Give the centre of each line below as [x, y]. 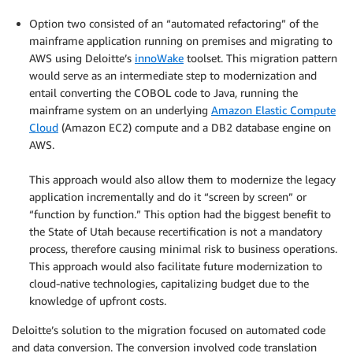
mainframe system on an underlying [120, 110]
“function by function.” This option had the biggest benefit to [180, 214]
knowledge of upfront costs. [98, 300]
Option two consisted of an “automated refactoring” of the [174, 23]
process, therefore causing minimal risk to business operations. [183, 248]
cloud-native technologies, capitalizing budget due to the [169, 283]
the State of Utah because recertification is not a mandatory [176, 231]
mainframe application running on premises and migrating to [181, 40]
